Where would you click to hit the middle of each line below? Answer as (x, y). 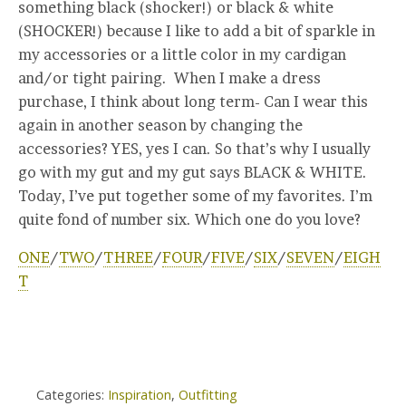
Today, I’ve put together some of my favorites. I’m (195, 195)
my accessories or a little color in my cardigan (182, 54)
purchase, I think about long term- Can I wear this (193, 101)
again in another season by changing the (160, 125)
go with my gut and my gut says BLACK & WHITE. (194, 172)
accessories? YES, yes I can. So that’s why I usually (194, 148)
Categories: (72, 394)
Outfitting (208, 394)
